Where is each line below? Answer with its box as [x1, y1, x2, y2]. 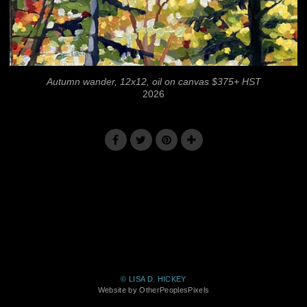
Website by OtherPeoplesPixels [97, 286, 210, 295]
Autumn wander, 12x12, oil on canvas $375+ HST [46, 76, 261, 87]
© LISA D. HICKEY [121, 275, 186, 284]
